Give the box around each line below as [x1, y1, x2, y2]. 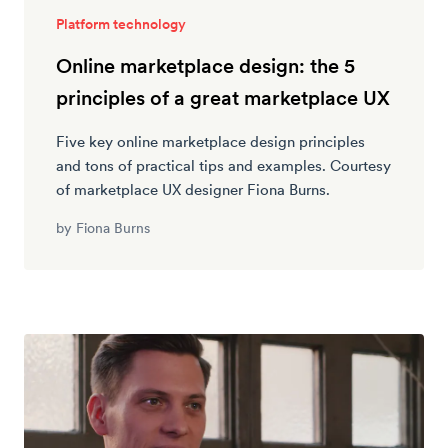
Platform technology [56, 14, 186, 33]
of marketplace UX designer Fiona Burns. [56, 179, 330, 199]
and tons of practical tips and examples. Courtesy [56, 155, 391, 175]
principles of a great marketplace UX [56, 84, 390, 111]
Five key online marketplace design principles [56, 131, 365, 151]
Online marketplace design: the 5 [56, 52, 355, 79]
